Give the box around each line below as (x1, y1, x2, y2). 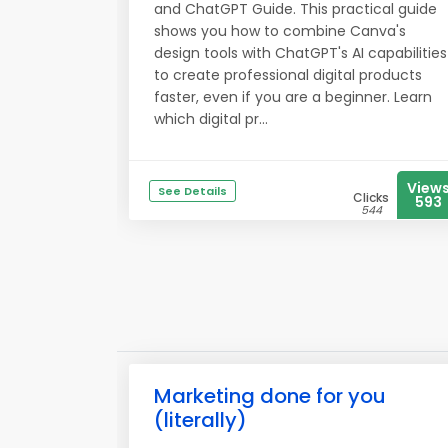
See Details (158, 183, 227, 199)
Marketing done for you (154, 382, 386, 410)
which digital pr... (154, 109, 268, 129)
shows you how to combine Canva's (154, 21, 406, 41)
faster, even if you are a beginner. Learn (154, 87, 432, 107)
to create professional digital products (154, 65, 422, 85)
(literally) (154, 406, 247, 434)
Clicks (353, 189, 389, 206)
